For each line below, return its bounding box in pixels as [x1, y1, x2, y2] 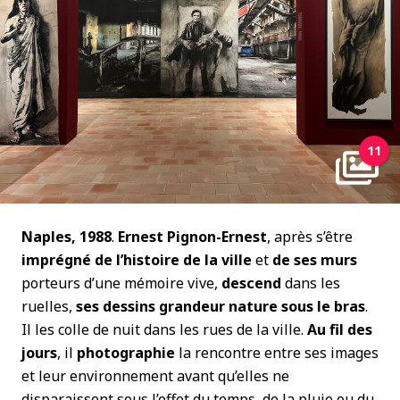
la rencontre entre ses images [175, 343, 379, 362]
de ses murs [272, 250, 357, 270]
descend [221, 273, 281, 293]
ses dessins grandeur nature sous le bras [76, 296, 365, 316]
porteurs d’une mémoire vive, [21, 273, 221, 293]
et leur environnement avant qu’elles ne [21, 366, 289, 386]
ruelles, [21, 296, 76, 316]
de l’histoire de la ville [95, 250, 252, 270]
